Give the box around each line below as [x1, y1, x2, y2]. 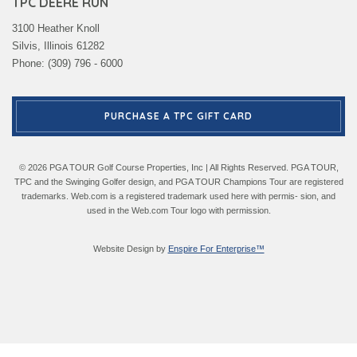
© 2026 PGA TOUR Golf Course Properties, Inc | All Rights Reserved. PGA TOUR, [18, 162, 339, 172]
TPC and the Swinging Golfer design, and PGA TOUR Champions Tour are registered [14, 176, 343, 186]
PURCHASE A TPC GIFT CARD [104, 109, 253, 122]
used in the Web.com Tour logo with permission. [86, 205, 271, 215]
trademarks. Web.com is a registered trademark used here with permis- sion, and [22, 190, 335, 201]
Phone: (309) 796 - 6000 [12, 57, 123, 69]
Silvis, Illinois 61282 [12, 39, 104, 52]
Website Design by [92, 243, 168, 253]
